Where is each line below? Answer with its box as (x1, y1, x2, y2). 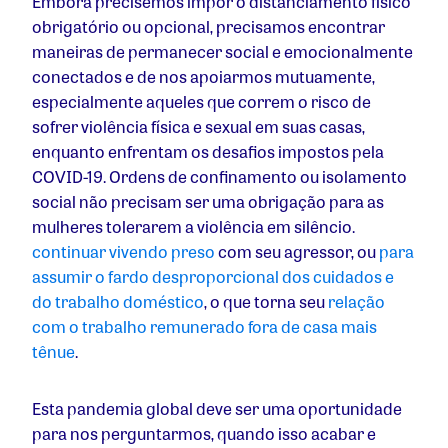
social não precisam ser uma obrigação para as (32, 190, 384, 214)
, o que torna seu (204, 290, 328, 314)
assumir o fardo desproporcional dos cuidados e (32, 265, 394, 289)
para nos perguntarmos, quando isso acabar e (32, 422, 376, 446)
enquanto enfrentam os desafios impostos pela (32, 140, 384, 164)
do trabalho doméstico (32, 290, 204, 314)
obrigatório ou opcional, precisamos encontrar (32, 15, 385, 39)
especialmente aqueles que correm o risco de (32, 90, 371, 114)
